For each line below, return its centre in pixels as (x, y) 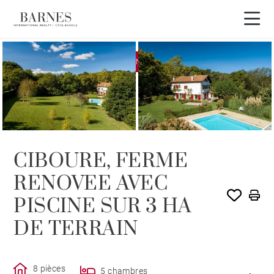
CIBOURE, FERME (101, 161)
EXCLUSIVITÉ (40, 62)
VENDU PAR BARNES (114, 62)
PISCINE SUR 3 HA (103, 207)
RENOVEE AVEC (91, 184)
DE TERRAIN (76, 229)
